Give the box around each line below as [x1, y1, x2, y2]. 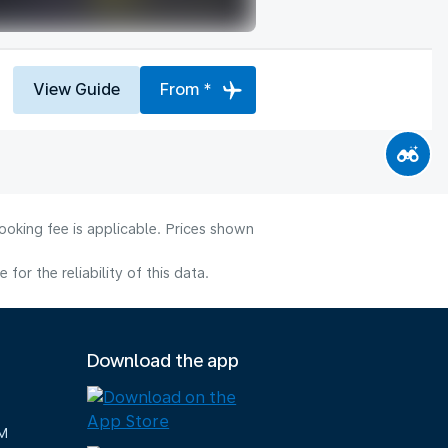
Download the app [87, 350, 240, 371]
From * [160, 79, 212, 99]
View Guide [33, 79, 120, 99]
